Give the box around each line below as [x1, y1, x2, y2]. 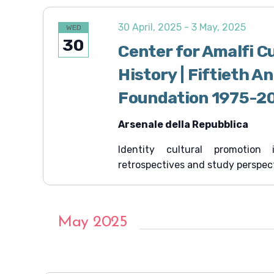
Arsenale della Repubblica [118, 119, 249, 130]
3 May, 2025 [191, 21, 246, 33]
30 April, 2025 [118, 21, 182, 33]
